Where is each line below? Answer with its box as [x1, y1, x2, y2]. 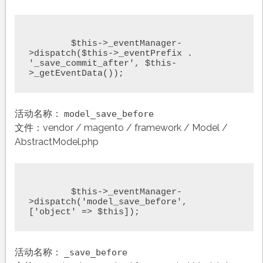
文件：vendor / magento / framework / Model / [14, 122, 228, 133]
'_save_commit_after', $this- [28, 58, 177, 69]
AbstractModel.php [14, 136, 99, 147]
